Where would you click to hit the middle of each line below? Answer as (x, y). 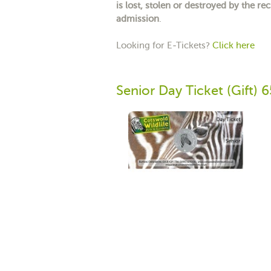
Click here (233, 45)
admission (138, 18)
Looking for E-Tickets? (164, 45)
